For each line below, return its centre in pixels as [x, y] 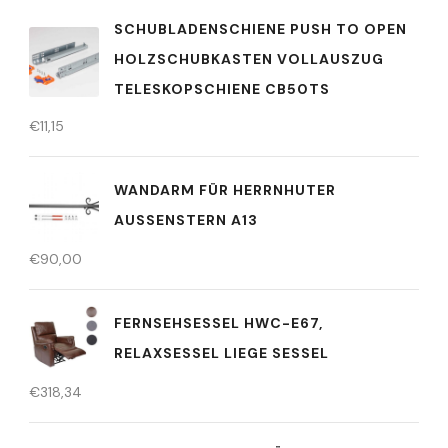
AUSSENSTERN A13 [181, 219]
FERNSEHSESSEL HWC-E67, [218, 322]
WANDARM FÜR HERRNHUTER [225, 189]
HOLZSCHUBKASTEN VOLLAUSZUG [249, 59]
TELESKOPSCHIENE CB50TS [222, 89]
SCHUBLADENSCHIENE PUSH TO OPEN [260, 29]
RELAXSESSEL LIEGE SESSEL [221, 352]
